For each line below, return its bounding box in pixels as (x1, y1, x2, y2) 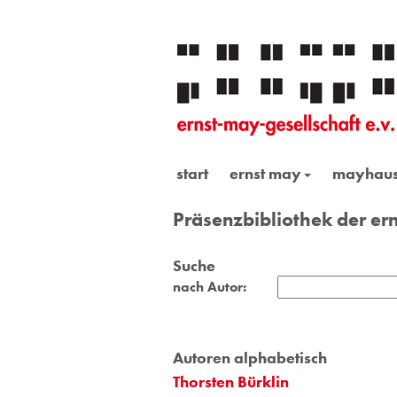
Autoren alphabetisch (172, 346, 327, 368)
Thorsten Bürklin (172, 370, 289, 392)
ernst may (229, 163, 301, 183)
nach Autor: (172, 276, 246, 296)
